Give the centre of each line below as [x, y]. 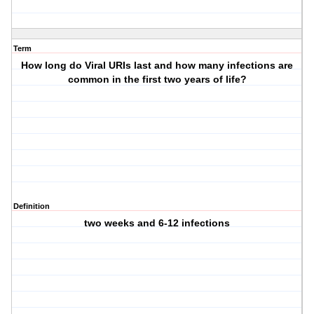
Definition [32, 206]
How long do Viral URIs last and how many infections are [157, 66]
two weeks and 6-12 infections [157, 223]
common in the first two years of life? [157, 80]
